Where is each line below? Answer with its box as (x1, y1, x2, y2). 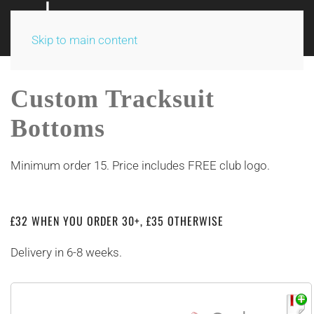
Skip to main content (32, 33, 137, 47)
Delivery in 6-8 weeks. (11, 245, 122, 259)
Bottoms (11, 114, 112, 142)
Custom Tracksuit (11, 85, 214, 113)
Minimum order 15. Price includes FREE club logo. (11, 158, 273, 172)
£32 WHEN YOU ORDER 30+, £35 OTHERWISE (11, 212, 224, 229)
